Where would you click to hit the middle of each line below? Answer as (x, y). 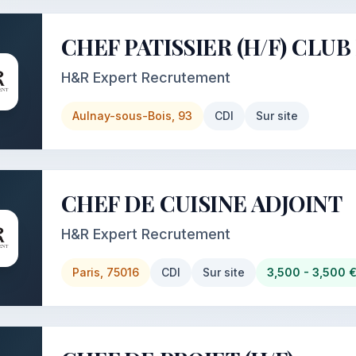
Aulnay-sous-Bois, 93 (132, 116)
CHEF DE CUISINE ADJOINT (202, 203)
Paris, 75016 (106, 272)
